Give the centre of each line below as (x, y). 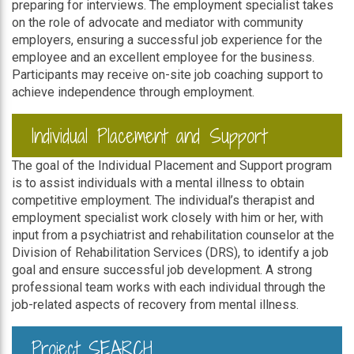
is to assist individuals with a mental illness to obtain (158, 183)
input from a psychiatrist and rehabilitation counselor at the (173, 235)
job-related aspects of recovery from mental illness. (155, 305)
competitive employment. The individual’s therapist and (163, 200)
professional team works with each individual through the (169, 287)
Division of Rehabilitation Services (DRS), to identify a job (170, 252)
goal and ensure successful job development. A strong (162, 270)
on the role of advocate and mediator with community (158, 23)
